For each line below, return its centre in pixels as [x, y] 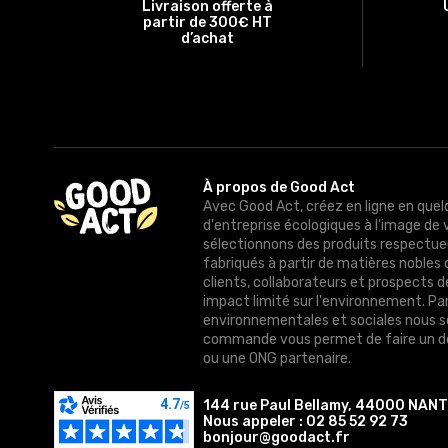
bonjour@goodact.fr [277, 437]
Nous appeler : [255, 421]
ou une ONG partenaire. [277, 358]
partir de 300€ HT [208, 22]
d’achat [208, 38]
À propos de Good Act [279, 187]
